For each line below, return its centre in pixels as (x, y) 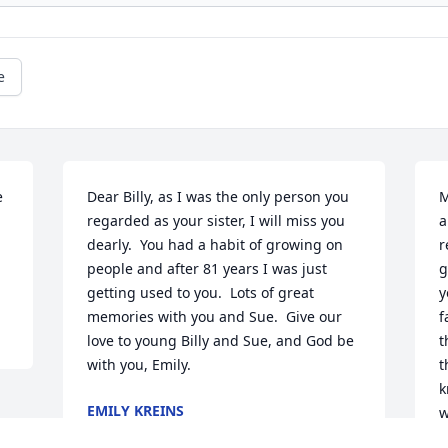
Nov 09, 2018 (130, 431)
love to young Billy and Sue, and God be (221, 341)
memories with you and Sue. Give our (215, 317)
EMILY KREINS (136, 411)
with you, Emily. (139, 365)
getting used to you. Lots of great (201, 293)
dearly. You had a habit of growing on (215, 245)
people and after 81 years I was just (207, 269)
